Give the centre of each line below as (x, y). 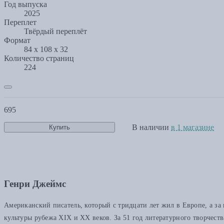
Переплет (20, 22)
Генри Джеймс (35, 184)
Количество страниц (39, 58)
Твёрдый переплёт (55, 31)
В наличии (151, 127)
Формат (17, 40)
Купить (59, 127)
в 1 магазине (192, 127)
